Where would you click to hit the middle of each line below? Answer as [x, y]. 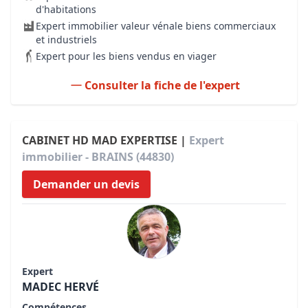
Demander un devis [86, 184]
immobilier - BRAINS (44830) [98, 157]
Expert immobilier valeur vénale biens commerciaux [156, 26]
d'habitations [66, 9]
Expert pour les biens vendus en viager [126, 56]
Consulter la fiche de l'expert [162, 85]
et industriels [66, 40]
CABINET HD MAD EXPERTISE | [106, 140]
